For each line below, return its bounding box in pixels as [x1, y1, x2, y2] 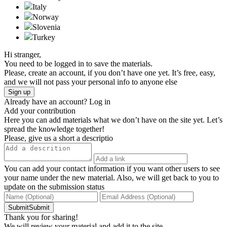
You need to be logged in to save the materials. [4, 59, 153, 68]
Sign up [8, 88, 30, 96]
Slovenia [32, 22, 60, 31]
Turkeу [32, 32, 55, 42]
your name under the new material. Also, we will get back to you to [4, 173, 219, 182]
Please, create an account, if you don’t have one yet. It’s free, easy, [4, 68, 215, 77]
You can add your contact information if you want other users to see [4, 164, 220, 173]
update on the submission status [4, 182, 104, 191]
